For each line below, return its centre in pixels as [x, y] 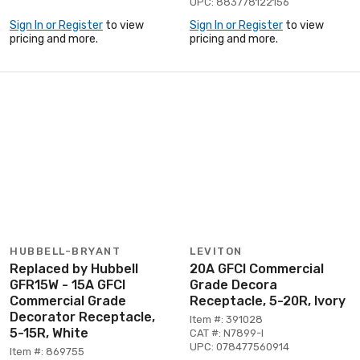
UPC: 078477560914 [239, 346]
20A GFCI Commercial [257, 268]
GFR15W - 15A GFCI [67, 284]
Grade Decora [233, 284]
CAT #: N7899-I [227, 333]
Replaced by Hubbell [74, 268]
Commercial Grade [68, 301]
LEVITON [216, 251]
